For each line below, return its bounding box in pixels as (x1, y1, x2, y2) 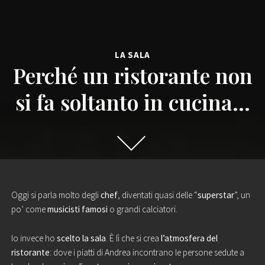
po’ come (11, 203, 47, 215)
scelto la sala (56, 232, 106, 244)
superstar (197, 189, 234, 201)
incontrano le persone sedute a (130, 247, 244, 258)
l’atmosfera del (160, 232, 218, 244)
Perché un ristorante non (12, 60, 253, 89)
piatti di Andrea (76, 247, 131, 258)
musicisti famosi (47, 203, 108, 215)
